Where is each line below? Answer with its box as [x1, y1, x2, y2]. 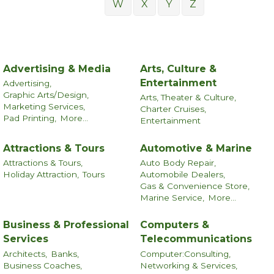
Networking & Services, [140, 260, 237, 270]
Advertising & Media [3, 62, 111, 75]
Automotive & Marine [140, 142, 252, 154]
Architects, [3, 248, 47, 259]
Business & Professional [3, 219, 129, 231]
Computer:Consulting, [140, 248, 231, 259]
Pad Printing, [3, 113, 56, 124]
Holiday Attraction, [3, 169, 79, 179]
